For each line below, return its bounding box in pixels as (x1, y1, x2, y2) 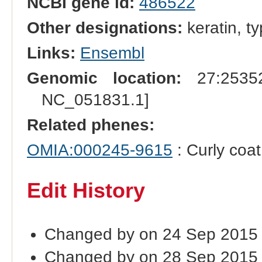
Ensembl (80, 44, 144, 63)
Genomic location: (26, 69, 182, 88)
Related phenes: (26, 116, 154, 135)
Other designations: (26, 19, 182, 37)
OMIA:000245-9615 (26, 141, 173, 160)
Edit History (26, 179, 145, 202)
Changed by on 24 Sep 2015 (44, 225, 258, 243)
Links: (26, 44, 75, 63)
